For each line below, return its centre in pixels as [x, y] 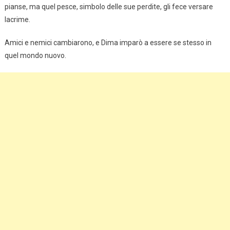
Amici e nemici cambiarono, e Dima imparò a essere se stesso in [108, 43]
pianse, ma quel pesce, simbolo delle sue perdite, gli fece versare [109, 7]
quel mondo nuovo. [35, 56]
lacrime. [17, 20]
